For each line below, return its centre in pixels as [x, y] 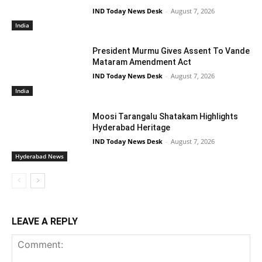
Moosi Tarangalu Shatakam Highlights [166, 116]
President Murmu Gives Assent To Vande [171, 51]
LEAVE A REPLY [45, 221]
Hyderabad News [39, 156]
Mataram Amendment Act [142, 62]
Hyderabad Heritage [132, 127]
